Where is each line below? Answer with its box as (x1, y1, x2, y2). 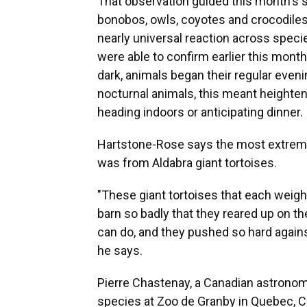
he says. (97, 243, 143, 258)
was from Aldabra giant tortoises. (97, 155, 277, 170)
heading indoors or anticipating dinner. (97, 104, 303, 119)
